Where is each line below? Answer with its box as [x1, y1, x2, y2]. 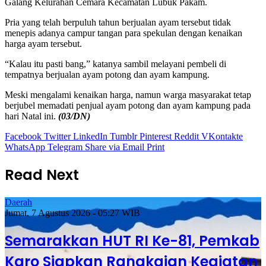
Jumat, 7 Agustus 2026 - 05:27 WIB [5, 207, 140, 218]
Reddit [174, 131, 199, 141]
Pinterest [140, 131, 172, 141]
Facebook [5, 131, 42, 141]
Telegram [47, 141, 83, 152]
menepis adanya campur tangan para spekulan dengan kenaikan [5, 27, 242, 38]
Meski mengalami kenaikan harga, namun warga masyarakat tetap [5, 89, 251, 100]
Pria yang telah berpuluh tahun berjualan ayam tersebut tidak [5, 17, 231, 27]
